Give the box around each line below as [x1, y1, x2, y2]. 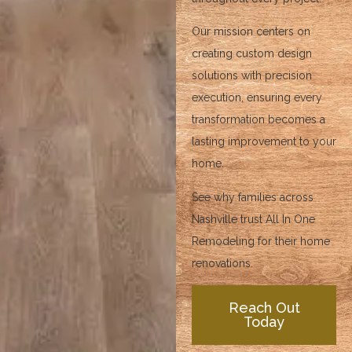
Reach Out [228, 299, 300, 317]
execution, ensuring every [192, 91, 322, 104]
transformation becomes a [192, 113, 325, 126]
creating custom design [192, 47, 312, 60]
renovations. [192, 256, 253, 269]
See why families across [192, 190, 313, 203]
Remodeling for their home [192, 234, 330, 247]
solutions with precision [192, 69, 312, 82]
